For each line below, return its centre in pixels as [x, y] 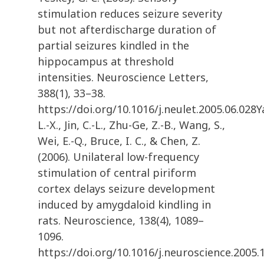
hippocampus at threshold [106, 62]
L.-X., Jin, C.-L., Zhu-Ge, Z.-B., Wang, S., [131, 125]
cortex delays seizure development [126, 189]
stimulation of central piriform [117, 173]
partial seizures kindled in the [113, 46]
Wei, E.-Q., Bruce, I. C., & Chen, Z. [119, 141]
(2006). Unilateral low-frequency [118, 157]
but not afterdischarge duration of [127, 30]
